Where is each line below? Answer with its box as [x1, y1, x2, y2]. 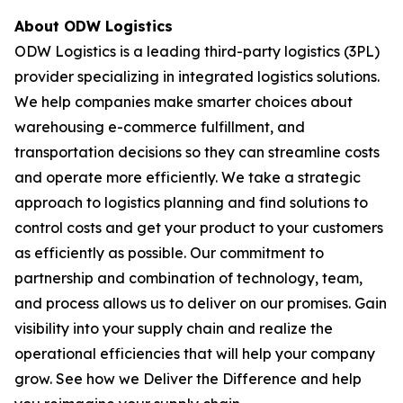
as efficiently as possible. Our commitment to [14, 244, 324, 262]
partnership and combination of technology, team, [14, 269, 363, 287]
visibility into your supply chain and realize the [14, 319, 333, 337]
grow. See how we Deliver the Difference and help [14, 370, 362, 388]
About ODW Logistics [14, 17, 173, 35]
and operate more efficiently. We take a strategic [14, 168, 361, 186]
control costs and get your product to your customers [14, 219, 383, 237]
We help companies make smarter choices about [14, 93, 353, 111]
